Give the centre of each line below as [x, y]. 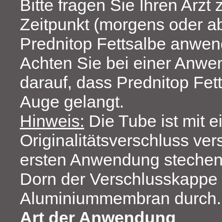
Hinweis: [52, 121]
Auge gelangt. [72, 102]
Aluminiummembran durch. [120, 198]
